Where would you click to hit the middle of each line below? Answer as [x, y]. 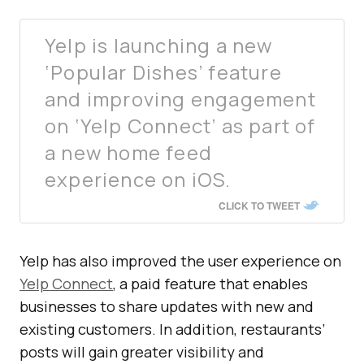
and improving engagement [180, 99]
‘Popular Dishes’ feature [163, 72]
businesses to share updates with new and [167, 307]
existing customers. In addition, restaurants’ [172, 329]
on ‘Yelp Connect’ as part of [180, 126]
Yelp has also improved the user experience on [180, 261]
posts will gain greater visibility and [142, 352]
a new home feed [128, 153]
